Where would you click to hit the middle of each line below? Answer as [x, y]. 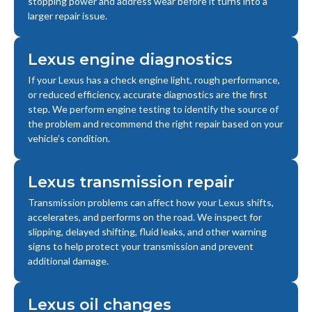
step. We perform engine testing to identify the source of [153, 109]
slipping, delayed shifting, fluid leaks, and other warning [147, 232]
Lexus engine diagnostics [130, 60]
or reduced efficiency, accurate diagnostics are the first [148, 95]
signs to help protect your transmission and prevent [141, 247]
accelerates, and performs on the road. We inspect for [145, 217]
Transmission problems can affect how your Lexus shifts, [151, 203]
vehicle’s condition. [69, 139]
